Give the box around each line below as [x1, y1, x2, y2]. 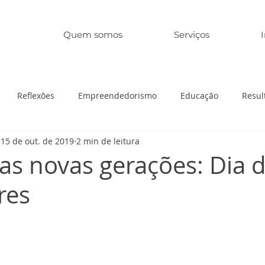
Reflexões [17, 89, 54, 101]
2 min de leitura [76, 135, 140, 147]
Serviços [174, 29, 209, 40]
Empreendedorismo [78, 89, 157, 101]
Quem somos [63, 29, 122, 40]
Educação [180, 89, 218, 101]
